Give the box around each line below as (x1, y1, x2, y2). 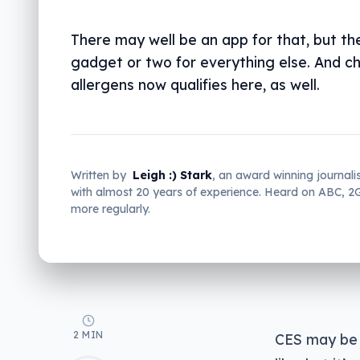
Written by (71, 168, 126, 182)
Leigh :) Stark (133, 168, 212, 182)
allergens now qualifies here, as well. (71, 76, 320, 93)
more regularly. (71, 202, 150, 216)
